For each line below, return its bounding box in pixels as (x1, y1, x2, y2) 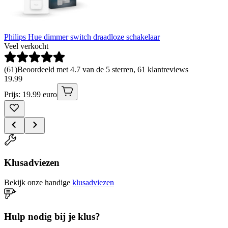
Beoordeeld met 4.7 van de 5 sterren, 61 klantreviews (17, 65, 188, 74)
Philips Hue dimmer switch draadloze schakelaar (4, 32, 160, 41)
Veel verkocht (4, 41, 48, 50)
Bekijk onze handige (4, 178, 70, 187)
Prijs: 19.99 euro (4, 90, 57, 99)
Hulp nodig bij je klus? (4, 211, 100, 222)
